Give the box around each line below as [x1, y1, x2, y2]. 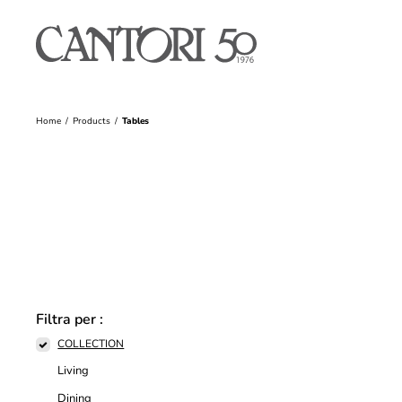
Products [73, 115, 111, 127]
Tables [122, 115, 150, 127]
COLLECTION [57, 336, 125, 351]
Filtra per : [36, 310, 104, 329]
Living [57, 363, 90, 380]
